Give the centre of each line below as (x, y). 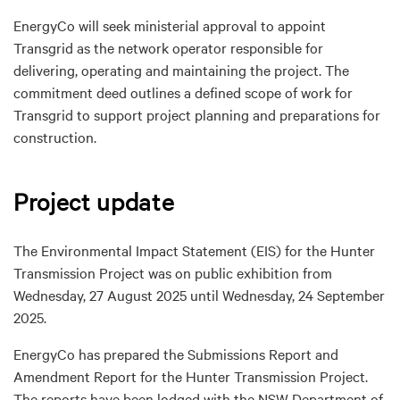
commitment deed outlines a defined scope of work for (183, 92)
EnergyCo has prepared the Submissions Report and (176, 353)
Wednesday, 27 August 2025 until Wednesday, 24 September (199, 294)
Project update (94, 200)
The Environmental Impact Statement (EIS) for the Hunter (194, 250)
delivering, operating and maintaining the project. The (181, 69)
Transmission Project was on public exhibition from (173, 272)
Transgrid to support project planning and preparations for (197, 114)
